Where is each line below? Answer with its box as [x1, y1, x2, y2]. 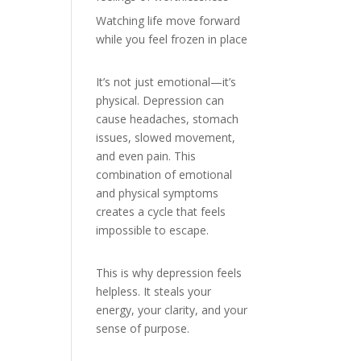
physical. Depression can [96, 93, 225, 108]
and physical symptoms [96, 185, 219, 201]
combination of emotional [96, 167, 233, 182]
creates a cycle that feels [96, 204, 226, 219]
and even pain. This [96, 148, 197, 164]
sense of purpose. [96, 321, 190, 336]
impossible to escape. [96, 222, 210, 238]
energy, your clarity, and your [96, 302, 248, 317]
